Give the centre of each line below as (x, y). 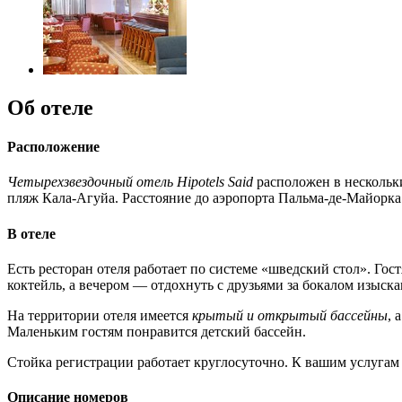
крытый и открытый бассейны (290, 315)
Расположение (53, 146)
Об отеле (50, 107)
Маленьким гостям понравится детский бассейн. (157, 331)
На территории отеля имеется (100, 315)
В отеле (31, 233)
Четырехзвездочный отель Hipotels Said (130, 182)
